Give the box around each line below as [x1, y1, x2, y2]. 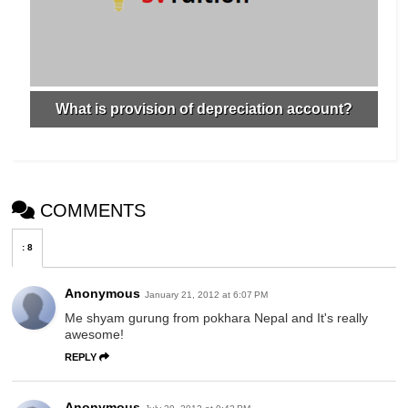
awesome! [65, 327, 125, 342]
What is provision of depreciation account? [55, 101, 352, 117]
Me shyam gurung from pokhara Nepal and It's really [65, 311, 369, 326]
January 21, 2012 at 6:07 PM [145, 290, 269, 301]
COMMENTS [40, 200, 147, 221]
